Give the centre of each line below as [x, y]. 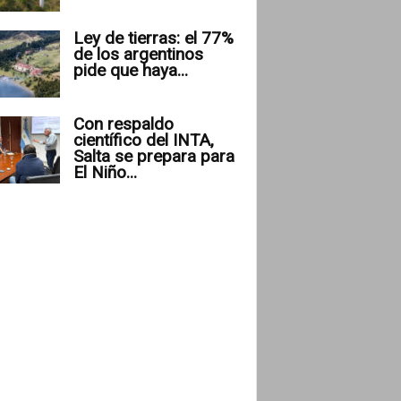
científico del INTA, [143, 140]
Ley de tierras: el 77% [153, 38]
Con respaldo [123, 124]
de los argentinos [138, 54]
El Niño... [105, 172]
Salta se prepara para [154, 156]
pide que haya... [130, 70]
